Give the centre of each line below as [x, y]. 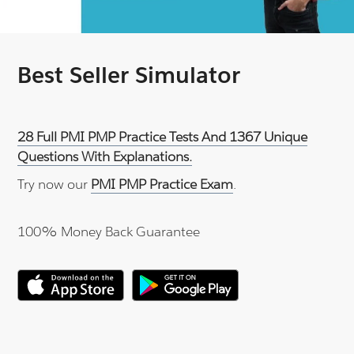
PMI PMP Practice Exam [162, 184]
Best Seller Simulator [129, 75]
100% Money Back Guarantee [109, 231]
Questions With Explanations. [105, 156]
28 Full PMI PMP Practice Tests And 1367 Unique [163, 136]
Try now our [55, 184]
